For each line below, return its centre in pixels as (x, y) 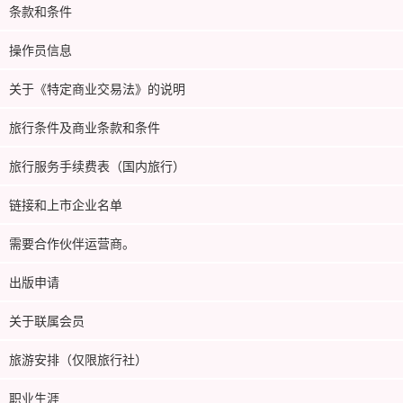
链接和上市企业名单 (66, 204)
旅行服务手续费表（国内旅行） (97, 165)
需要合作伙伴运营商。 (72, 242)
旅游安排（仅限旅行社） (78, 358)
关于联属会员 (47, 320)
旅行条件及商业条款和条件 (85, 126)
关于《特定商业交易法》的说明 (97, 88)
